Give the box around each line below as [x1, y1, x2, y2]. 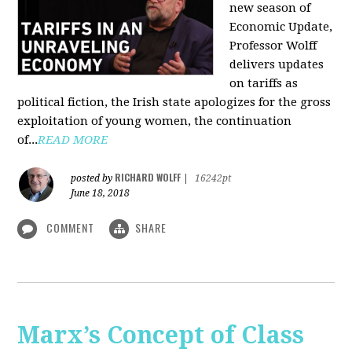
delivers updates [229, 57, 324, 71]
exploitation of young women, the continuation [17, 113, 292, 128]
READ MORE [38, 132, 108, 147]
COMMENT [43, 218, 98, 236]
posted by [71, 172, 115, 184]
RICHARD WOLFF [115, 170, 181, 184]
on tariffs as [229, 75, 299, 90]
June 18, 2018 [71, 187, 130, 199]
